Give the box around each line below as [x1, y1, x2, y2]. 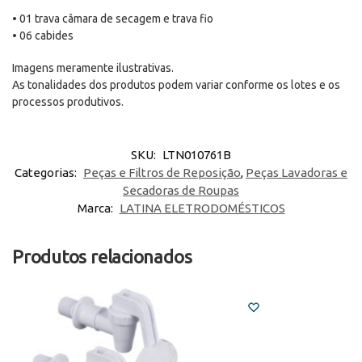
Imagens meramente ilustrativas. [12, 61, 174, 75]
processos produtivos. [12, 95, 124, 109]
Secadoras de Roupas [123, 183, 239, 197]
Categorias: [15, 165, 79, 179]
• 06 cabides [12, 28, 74, 42]
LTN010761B [162, 147, 231, 162]
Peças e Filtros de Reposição [83, 165, 241, 179]
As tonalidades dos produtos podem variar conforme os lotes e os [12, 78, 340, 92]
